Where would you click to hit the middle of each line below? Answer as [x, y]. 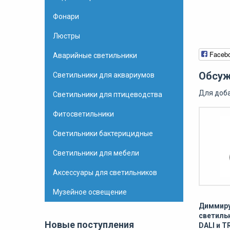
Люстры [66, 36]
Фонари [66, 16]
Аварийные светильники [95, 55]
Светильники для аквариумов [104, 75]
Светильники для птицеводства [108, 94]
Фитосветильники [83, 114]
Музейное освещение [90, 192]
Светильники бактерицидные [103, 133]
